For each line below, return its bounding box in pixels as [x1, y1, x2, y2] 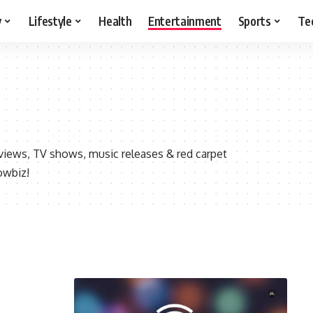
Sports [238, 13, 271, 29]
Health [99, 13, 132, 29]
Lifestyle [28, 13, 72, 29]
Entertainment [148, 13, 221, 29]
